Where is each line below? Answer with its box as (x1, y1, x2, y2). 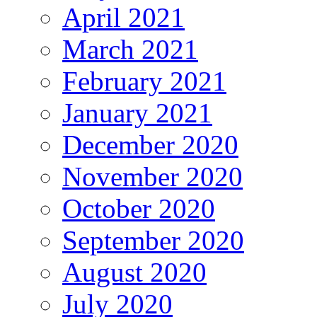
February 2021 (62, 66, 226, 97)
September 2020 (62, 225, 244, 256)
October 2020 (62, 193, 215, 224)
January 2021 (62, 98, 212, 129)
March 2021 (62, 34, 198, 65)
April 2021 (62, 2, 185, 33)
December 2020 (62, 129, 238, 161)
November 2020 (62, 161, 243, 192)
